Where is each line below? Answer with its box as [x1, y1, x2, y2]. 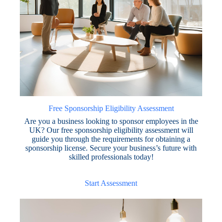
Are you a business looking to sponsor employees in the [24, 116, 198, 125]
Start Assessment [85, 178, 137, 187]
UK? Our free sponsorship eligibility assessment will [29, 125, 193, 134]
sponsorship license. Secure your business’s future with [25, 143, 197, 152]
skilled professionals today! [68, 152, 154, 161]
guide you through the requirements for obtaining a [32, 134, 190, 143]
